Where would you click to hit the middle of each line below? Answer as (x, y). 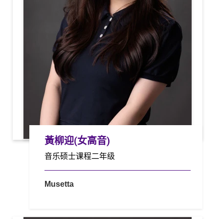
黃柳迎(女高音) (77, 141)
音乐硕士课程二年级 (80, 156)
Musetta (59, 184)
